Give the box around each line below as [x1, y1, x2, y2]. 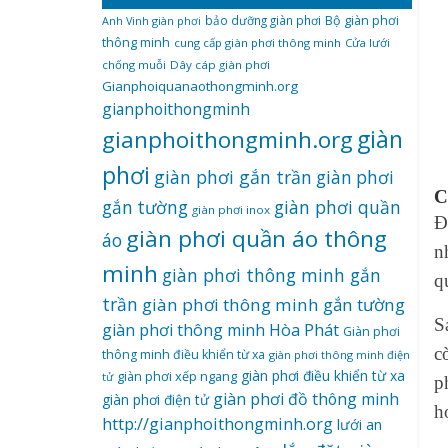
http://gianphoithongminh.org [102, 413, 333, 435]
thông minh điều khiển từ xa [102, 346, 265, 363]
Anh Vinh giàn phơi [102, 13, 201, 28]
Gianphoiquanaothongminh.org [102, 77, 298, 95]
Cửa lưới [345, 35, 390, 50]
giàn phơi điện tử [102, 390, 209, 409]
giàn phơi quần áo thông [126, 223, 387, 254]
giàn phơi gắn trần [154, 165, 312, 189]
